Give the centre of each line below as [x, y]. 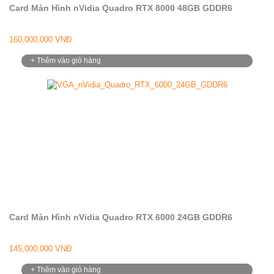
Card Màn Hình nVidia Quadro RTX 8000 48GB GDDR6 [121, 8]
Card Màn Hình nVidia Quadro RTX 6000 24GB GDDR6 [121, 217]
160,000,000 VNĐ [40, 39]
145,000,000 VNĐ [40, 249]
